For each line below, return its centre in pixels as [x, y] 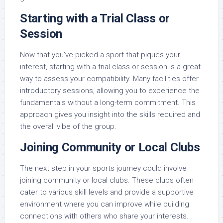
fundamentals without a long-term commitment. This [108, 103]
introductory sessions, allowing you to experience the [110, 91]
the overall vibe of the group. [68, 126]
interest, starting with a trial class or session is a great [110, 67]
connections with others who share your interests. [104, 216]
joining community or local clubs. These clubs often [107, 180]
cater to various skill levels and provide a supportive [107, 192]
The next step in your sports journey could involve [103, 168]
